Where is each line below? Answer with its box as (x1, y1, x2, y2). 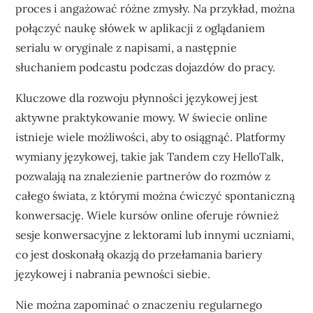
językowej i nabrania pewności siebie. (15, 267, 211, 281)
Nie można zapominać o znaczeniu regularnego (15, 298, 263, 312)
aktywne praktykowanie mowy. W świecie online (15, 110, 268, 124)
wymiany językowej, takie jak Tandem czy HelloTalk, (15, 150, 284, 163)
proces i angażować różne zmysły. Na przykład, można (15, 1, 296, 15)
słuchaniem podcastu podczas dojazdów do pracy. (15, 60, 276, 74)
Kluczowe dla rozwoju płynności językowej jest (15, 91, 259, 105)
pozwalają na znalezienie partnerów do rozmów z (15, 169, 271, 183)
